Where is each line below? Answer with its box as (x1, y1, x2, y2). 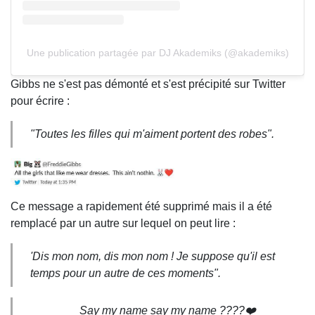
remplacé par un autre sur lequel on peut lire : (11, 217, 236, 229)
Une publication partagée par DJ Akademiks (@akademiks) (26, 46, 289, 58)
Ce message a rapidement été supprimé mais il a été (11, 200, 272, 212)
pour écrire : (11, 94, 70, 107)
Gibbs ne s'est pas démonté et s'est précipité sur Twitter (11, 77, 285, 90)
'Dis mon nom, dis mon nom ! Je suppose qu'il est (30, 250, 275, 262)
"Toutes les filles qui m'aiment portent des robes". (30, 127, 274, 140)
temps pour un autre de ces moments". (30, 266, 221, 279)
